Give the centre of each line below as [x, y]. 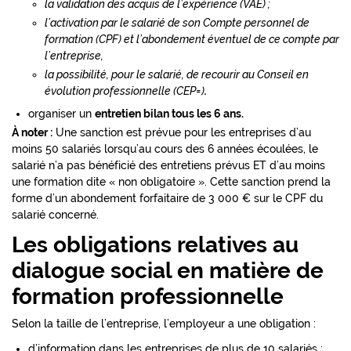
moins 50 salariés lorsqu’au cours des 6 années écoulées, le [165, 148]
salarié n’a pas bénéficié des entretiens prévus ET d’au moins [168, 165]
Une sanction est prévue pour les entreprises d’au [182, 132]
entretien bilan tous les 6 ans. [169, 114]
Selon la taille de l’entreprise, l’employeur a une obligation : [164, 324]
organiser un [62, 114]
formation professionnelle [148, 297]
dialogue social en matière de [168, 271]
